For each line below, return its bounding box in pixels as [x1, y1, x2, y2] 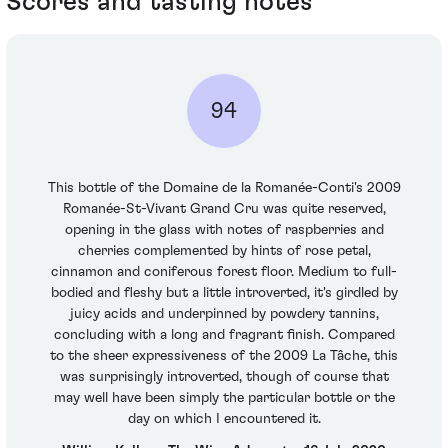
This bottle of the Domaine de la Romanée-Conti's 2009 [47, 181, 401, 196]
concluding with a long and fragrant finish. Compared [53, 328, 395, 343]
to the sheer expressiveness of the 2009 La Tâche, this [50, 349, 398, 364]
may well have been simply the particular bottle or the [53, 391, 395, 406]
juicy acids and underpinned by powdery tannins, [69, 307, 379, 322]
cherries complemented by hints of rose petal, [77, 244, 371, 259]
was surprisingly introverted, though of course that [59, 370, 389, 385]
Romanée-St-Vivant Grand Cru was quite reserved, [62, 202, 386, 217]
